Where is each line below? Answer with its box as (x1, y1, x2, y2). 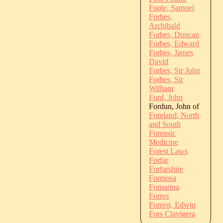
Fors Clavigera (149, 209, 195, 218)
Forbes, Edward (149, 39, 199, 48)
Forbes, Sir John (149, 66, 200, 75)
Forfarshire (149, 164, 183, 173)
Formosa (149, 173, 176, 182)
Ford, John (149, 93, 183, 102)
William (149, 84, 173, 93)
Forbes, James (149, 48, 193, 57)
